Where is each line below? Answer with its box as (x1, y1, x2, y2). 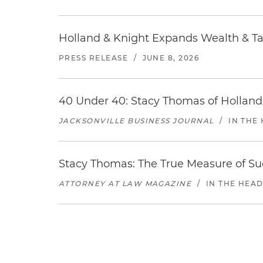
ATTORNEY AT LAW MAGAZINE (59, 179, 192, 188)
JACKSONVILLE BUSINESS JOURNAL (59, 116, 214, 125)
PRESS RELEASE (59, 53, 129, 62)
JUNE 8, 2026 (142, 53, 200, 62)
